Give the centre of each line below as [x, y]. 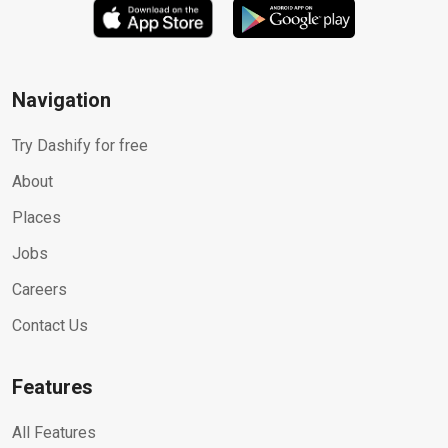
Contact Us [50, 325]
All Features [54, 432]
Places [36, 217]
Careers [39, 289]
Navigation [61, 100]
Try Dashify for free [80, 145]
